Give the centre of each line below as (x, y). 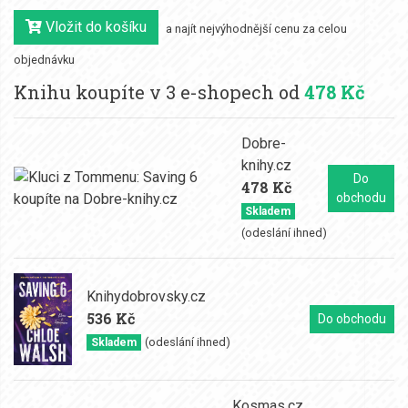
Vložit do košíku (94, 27)
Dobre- (263, 143)
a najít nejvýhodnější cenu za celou (256, 29)
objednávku (44, 60)
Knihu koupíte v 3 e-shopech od (159, 92)
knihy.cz (266, 165)
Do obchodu (352, 318)
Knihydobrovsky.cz (146, 296)
